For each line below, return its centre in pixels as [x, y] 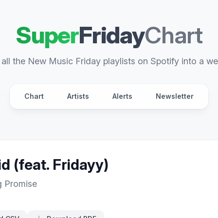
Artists [78, 96]
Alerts [122, 96]
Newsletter [175, 96]
